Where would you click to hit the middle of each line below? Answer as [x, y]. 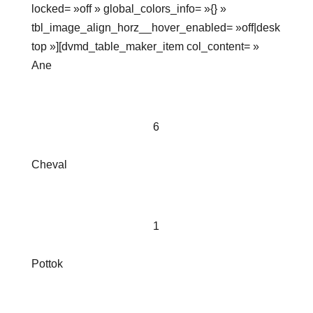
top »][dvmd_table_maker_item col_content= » [145, 47]
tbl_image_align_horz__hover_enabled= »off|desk [155, 28]
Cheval [49, 165]
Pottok [47, 264]
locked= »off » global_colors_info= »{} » [129, 9]
